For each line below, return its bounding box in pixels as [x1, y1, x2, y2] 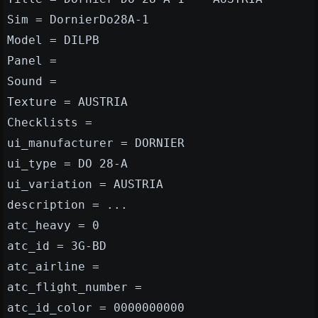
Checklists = [7, 116, 92, 130]
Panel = [7, 54, 57, 68]
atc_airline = [7, 260, 99, 274]
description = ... [7, 198, 128, 212]
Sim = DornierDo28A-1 [7, 13, 149, 27]
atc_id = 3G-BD [7, 239, 106, 253]
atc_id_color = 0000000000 [7, 301, 185, 315]
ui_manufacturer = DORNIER [7, 136, 185, 150]
